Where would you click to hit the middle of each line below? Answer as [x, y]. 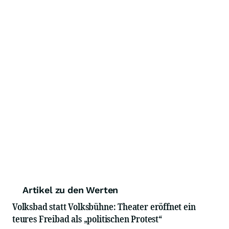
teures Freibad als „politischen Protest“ [87, 219]
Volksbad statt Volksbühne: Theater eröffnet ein [104, 207]
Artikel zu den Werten [71, 190]
